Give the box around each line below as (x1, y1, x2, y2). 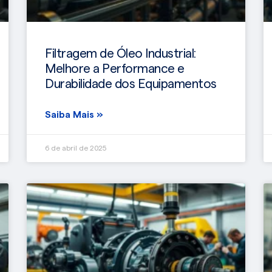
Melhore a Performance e (45, 63, 185, 76)
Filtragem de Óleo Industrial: (45, 47, 196, 61)
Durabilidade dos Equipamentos (45, 78, 217, 91)
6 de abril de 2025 (45, 144, 106, 152)
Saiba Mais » (45, 110, 103, 120)
